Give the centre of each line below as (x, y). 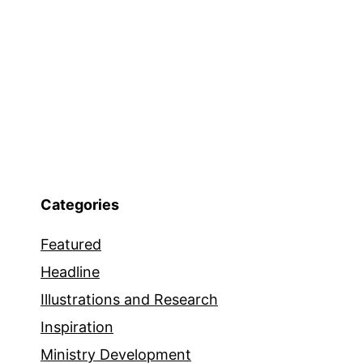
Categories (80, 205)
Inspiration (77, 327)
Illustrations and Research (129, 300)
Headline (70, 272)
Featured (71, 245)
